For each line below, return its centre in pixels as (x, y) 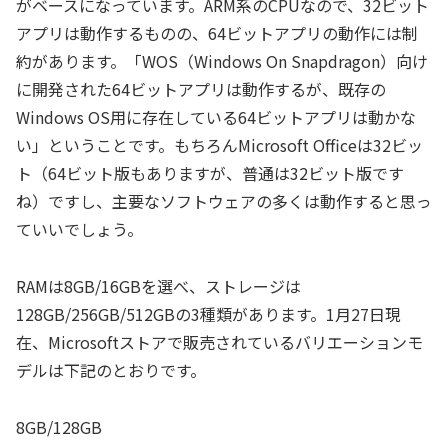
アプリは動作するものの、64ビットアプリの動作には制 (217, 33)
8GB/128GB (59, 426)
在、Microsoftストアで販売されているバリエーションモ (219, 342)
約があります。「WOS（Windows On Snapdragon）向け (222, 61)
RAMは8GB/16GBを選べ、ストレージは (158, 286)
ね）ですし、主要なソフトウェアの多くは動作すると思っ (224, 201)
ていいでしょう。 (79, 229)
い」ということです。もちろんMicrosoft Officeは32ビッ (219, 145)
